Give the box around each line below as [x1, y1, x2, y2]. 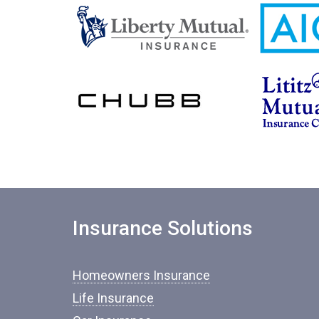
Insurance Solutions [73, 216, 253, 240]
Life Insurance [73, 290, 154, 305]
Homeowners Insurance [73, 267, 210, 283]
